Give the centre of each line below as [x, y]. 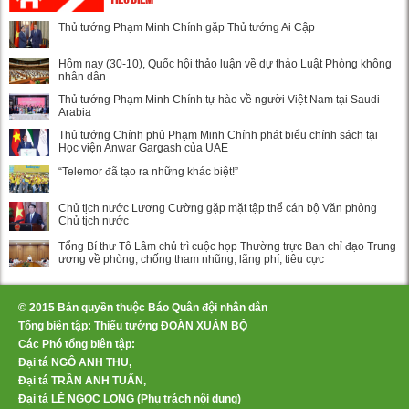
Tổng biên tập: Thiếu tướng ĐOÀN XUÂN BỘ [133, 325]
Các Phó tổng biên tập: [77, 344]
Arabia [75, 112]
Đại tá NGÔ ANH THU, [76, 362]
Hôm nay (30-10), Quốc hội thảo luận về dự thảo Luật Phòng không [225, 64]
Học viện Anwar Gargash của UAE [143, 148]
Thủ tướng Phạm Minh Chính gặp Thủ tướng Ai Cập [187, 27]
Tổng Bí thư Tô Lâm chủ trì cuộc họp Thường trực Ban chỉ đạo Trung [227, 247]
